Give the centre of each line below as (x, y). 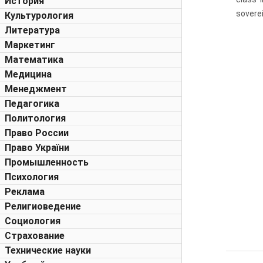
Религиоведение (43, 206)
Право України (37, 148)
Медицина (28, 74)
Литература (32, 30)
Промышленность (47, 162)
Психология (32, 177)
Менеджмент (36, 89)
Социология (33, 221)
